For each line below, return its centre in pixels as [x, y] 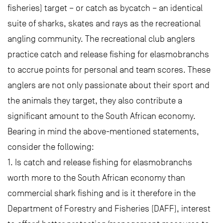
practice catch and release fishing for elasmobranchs [108, 54]
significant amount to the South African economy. [102, 116]
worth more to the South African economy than [96, 178]
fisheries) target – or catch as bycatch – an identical [105, 8]
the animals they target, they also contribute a [95, 101]
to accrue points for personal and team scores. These [109, 70]
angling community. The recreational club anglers [101, 39]
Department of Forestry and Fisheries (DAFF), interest [109, 209]
